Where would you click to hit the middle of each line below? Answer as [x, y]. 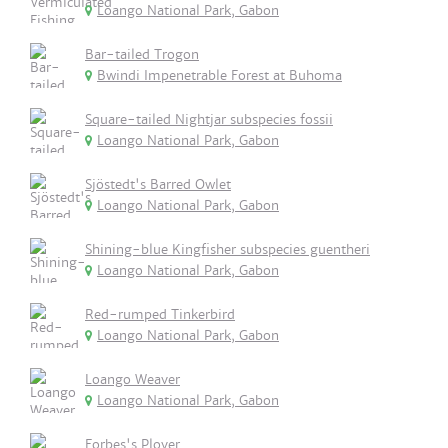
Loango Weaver [132, 379]
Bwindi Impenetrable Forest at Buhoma [219, 75]
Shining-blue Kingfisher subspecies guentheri [227, 249]
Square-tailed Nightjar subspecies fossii [209, 119]
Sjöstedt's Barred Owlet [158, 184]
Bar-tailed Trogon [142, 54]
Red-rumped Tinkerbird [160, 314]
